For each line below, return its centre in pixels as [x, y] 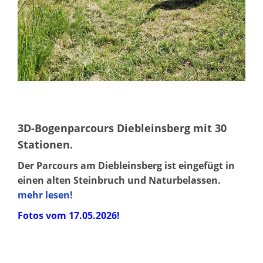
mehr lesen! [45, 195]
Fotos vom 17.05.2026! [69, 215]
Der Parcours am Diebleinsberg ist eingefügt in [126, 165]
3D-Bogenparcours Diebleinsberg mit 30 [122, 128]
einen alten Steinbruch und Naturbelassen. [119, 180]
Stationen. [45, 144]
